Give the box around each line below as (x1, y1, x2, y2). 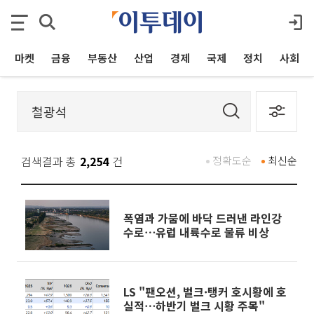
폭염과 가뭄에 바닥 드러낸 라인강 (123, 210, 282, 226)
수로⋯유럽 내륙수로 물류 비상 (123, 224, 269, 240)
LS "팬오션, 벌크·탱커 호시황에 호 (123, 283, 287, 300)
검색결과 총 (21, 153, 76, 170)
